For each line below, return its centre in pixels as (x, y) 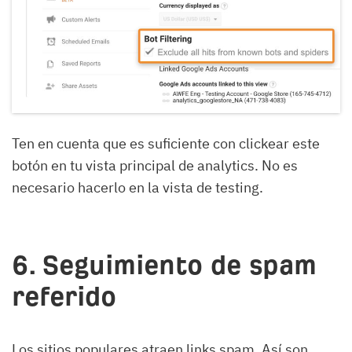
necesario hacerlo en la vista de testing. (137, 187)
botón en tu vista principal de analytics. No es (155, 165)
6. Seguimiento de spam (164, 265)
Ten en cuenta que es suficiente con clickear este (166, 143)
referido (64, 296)
